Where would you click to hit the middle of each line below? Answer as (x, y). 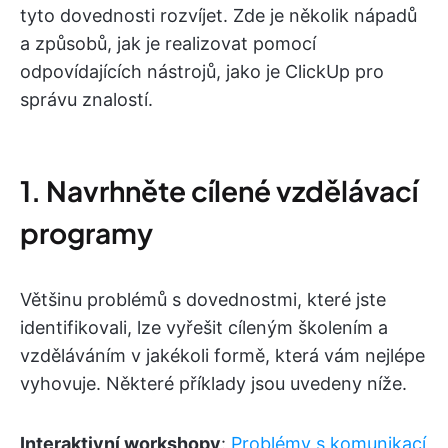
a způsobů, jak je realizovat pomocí (168, 43)
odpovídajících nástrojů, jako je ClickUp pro (202, 71)
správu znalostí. (86, 99)
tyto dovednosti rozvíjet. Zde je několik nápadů (218, 15)
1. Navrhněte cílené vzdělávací (219, 190)
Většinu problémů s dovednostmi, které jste (203, 299)
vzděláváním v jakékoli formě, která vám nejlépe (222, 355)
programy (86, 232)
